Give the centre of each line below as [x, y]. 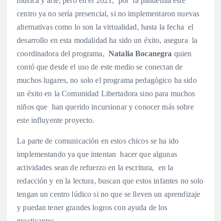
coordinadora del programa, [62, 54]
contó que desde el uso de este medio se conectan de [100, 67]
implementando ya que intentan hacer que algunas [97, 154]
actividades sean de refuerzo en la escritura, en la [95, 167]
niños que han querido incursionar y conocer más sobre [105, 107]
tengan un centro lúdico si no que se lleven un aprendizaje [109, 194]
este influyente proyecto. [56, 120]
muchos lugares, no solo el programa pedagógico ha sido [107, 80]
